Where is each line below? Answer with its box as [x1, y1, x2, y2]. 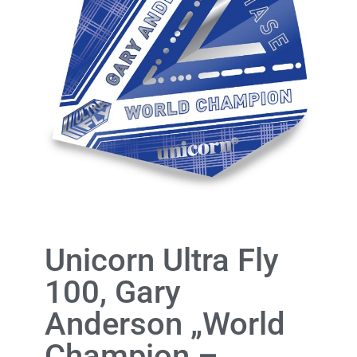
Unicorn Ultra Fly [45, 241, 279, 280]
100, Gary [45, 273, 181, 312]
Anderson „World [45, 305, 285, 343]
